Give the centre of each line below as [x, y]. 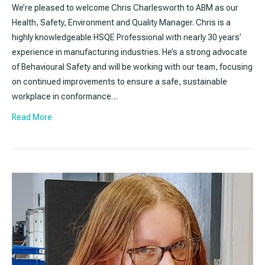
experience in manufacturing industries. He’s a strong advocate [130, 52]
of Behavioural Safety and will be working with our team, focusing [132, 67]
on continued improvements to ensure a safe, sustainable [119, 81]
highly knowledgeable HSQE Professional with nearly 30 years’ [127, 37]
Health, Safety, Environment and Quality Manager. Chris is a [121, 22]
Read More [32, 117]
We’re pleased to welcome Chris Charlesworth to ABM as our [125, 7]
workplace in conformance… [65, 96]
